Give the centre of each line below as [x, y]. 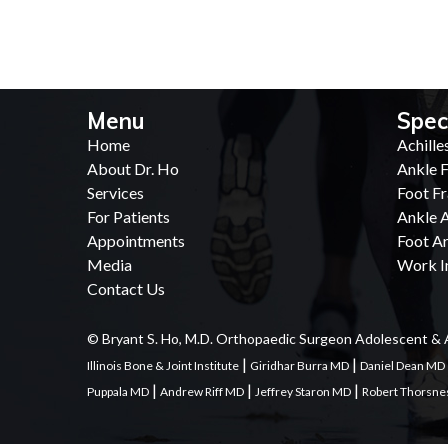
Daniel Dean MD [402, 365]
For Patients [128, 216]
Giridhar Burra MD [299, 365]
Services [115, 192]
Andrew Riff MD [202, 391]
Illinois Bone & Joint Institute [163, 365]
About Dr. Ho [133, 168]
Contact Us [126, 288]
